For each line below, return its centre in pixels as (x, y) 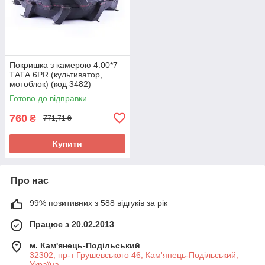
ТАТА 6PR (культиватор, (56, 74)
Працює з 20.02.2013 (72, 224)
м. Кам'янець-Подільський (85, 245)
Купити (67, 143)
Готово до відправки (48, 98)
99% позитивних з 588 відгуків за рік (98, 203)
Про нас (30, 180)
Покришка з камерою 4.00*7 (64, 65)
